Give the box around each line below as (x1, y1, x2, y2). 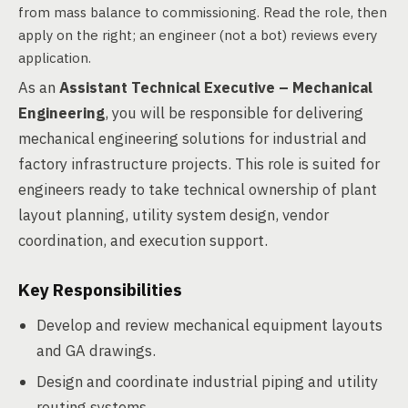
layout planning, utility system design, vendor (18, 205, 329, 225)
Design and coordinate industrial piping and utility (36, 372, 378, 392)
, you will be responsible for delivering (105, 103, 363, 123)
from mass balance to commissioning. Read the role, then (18, 4, 387, 21)
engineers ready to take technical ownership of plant (18, 179, 377, 199)
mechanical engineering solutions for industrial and (18, 128, 367, 148)
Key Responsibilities (18, 279, 182, 301)
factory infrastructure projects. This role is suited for (18, 154, 380, 174)
